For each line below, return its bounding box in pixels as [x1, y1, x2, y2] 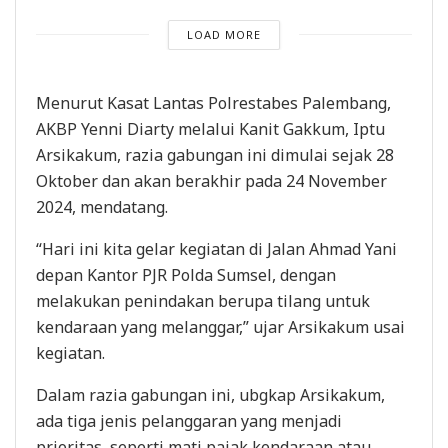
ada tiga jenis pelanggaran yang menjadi [36, 409, 342, 432]
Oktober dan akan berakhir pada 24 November [36, 169, 387, 192]
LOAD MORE [186, 26, 261, 42]
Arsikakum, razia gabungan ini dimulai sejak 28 [36, 143, 394, 166]
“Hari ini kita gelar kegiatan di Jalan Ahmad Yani [36, 237, 397, 260]
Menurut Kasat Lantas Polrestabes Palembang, [36, 91, 391, 114]
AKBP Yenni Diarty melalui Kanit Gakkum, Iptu [36, 117, 385, 140]
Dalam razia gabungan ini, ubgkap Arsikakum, [36, 383, 385, 406]
